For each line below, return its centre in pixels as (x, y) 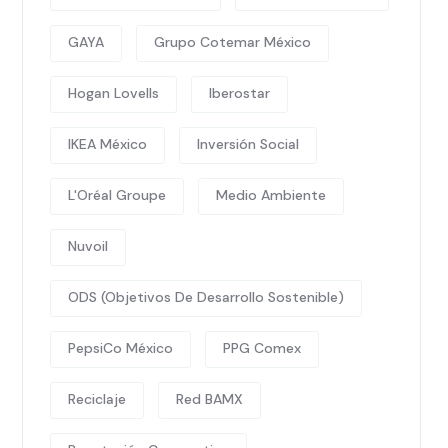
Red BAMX (209, 399)
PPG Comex (262, 348)
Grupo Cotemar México (232, 42)
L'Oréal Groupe (117, 195)
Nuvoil (88, 246)
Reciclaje (97, 399)
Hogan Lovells (113, 93)
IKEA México (107, 144)
